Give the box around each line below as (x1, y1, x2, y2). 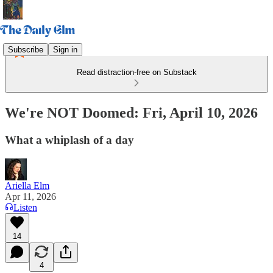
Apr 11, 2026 (5, 191, 56, 202)
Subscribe (8, 44, 43, 54)
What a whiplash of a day (5, 133, 134, 146)
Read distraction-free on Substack (76, 68, 197, 77)
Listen (13, 202, 37, 213)
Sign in (53, 44, 77, 54)
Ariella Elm (5, 180, 49, 191)
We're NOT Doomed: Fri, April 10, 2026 (5, 104, 258, 121)
